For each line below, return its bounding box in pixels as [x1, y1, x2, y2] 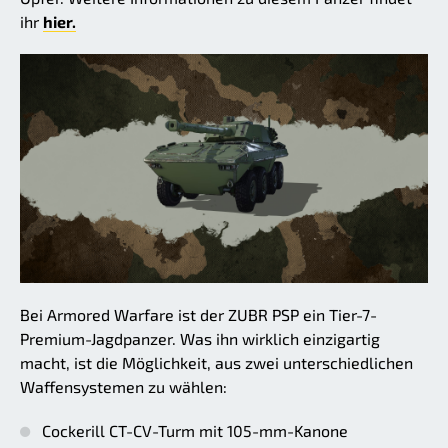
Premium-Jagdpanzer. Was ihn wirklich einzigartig [20, 329, 380, 349]
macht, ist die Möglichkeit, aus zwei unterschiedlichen [20, 353, 413, 373]
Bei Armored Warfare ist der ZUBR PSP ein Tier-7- [20, 305, 377, 325]
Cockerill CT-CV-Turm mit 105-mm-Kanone [42, 421, 348, 441]
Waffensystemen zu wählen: [20, 377, 227, 397]
